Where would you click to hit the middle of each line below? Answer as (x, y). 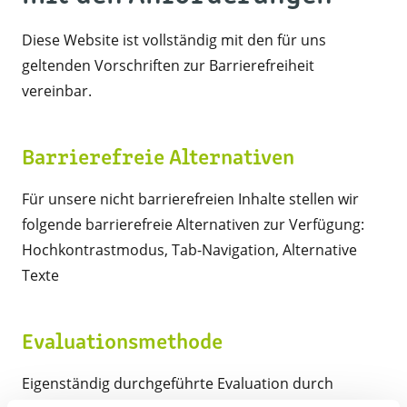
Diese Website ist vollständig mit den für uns (174, 40)
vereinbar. (57, 91)
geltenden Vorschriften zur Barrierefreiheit (168, 65)
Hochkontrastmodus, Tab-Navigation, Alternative (189, 250)
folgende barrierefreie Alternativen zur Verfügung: (193, 224)
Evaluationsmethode (122, 343)
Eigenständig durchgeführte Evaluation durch (178, 383)
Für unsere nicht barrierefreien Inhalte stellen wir (190, 199)
